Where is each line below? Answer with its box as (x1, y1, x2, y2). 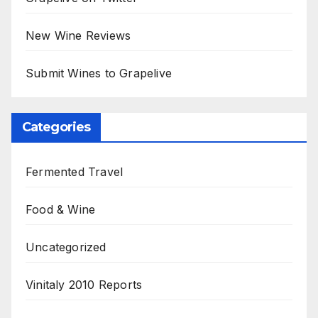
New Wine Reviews (26, 28, 131, 43)
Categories (22, 119, 90, 136)
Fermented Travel (26, 165, 124, 180)
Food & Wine (26, 202, 96, 217)
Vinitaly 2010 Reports (26, 278, 143, 292)
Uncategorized (26, 240, 106, 255)
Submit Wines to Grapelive (26, 66, 172, 81)
